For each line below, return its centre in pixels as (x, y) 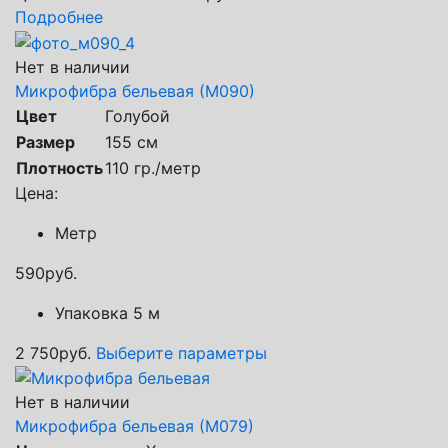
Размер (45, 141)
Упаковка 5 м (107, 312)
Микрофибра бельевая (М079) (134, 426)
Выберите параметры (181, 352)
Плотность (59, 167)
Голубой (137, 115)
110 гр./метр (153, 167)
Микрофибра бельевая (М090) (135, 90)
